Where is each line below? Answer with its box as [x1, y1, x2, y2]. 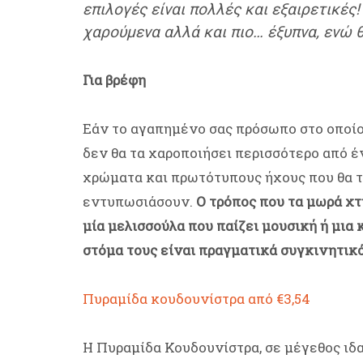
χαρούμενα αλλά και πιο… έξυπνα [83, 23, 316, 42]
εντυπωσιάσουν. [83, 192, 196, 211]
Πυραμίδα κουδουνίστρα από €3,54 [83, 289, 310, 309]
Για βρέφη [83, 70, 146, 90]
